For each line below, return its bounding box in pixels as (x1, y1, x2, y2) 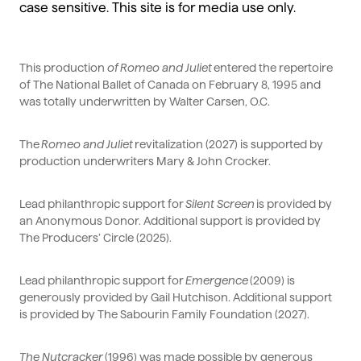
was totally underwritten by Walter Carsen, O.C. (19, 95, 270, 109)
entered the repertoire (214, 61, 333, 75)
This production (19, 61, 107, 75)
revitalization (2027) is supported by (135, 138, 323, 151)
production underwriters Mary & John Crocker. (19, 155, 271, 168)
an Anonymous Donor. (19, 214, 141, 228)
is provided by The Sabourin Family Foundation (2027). (19, 308, 309, 322)
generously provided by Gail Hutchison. (19, 291, 230, 305)
